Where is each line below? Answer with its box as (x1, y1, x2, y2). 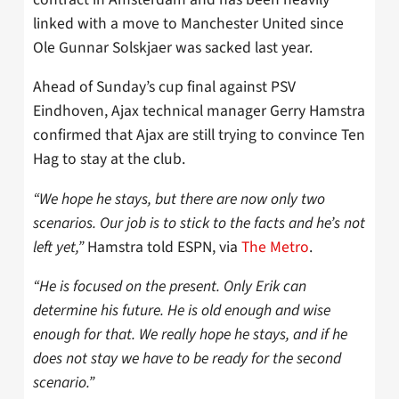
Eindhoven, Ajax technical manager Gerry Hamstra (33, 100, 365, 123)
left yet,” (33, 235, 84, 258)
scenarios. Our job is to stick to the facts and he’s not (33, 211, 365, 234)
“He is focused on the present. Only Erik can (33, 275, 306, 298)
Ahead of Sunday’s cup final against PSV (33, 76, 296, 99)
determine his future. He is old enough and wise (33, 299, 330, 322)
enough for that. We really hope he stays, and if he (33, 323, 347, 346)
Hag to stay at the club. (33, 148, 185, 171)
